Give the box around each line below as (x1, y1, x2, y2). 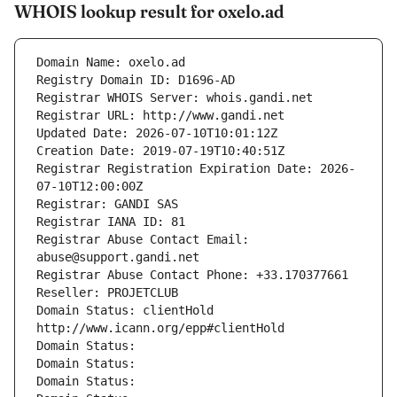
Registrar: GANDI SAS (36, 197, 178, 212)
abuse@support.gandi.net (36, 250, 199, 265)
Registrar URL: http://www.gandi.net (36, 108, 284, 123)
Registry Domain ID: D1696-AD (36, 73, 235, 88)
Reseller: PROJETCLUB (36, 285, 178, 300)
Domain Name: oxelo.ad (36, 55, 185, 70)
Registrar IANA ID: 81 (36, 214, 185, 230)
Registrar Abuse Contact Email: (36, 232, 249, 247)
